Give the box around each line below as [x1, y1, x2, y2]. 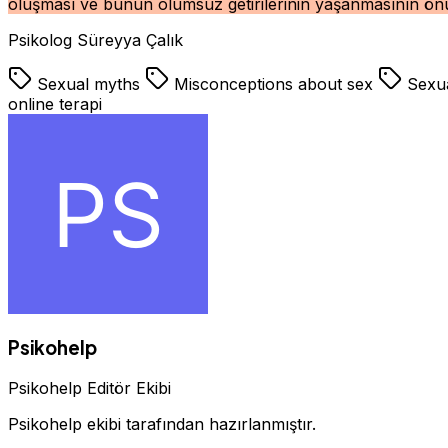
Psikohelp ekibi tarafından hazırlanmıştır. [8, 414, 316, 435]
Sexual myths [32, 73, 145, 94]
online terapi [8, 93, 102, 114]
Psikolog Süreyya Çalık [8, 29, 183, 50]
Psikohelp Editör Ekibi [8, 378, 171, 399]
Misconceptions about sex [169, 73, 378, 94]
